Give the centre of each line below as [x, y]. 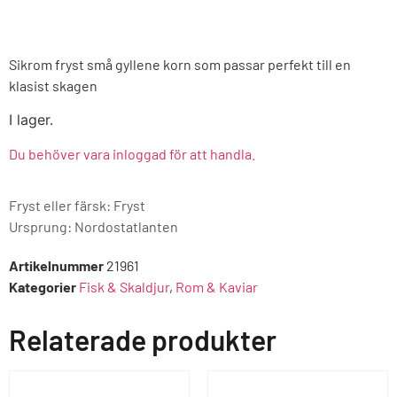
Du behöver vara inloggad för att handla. [132, 153]
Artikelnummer [58, 266]
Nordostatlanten [126, 227]
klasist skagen [53, 86]
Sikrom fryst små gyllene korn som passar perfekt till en [180, 65]
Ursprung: [40, 227]
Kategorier [43, 287]
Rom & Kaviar [217, 287]
